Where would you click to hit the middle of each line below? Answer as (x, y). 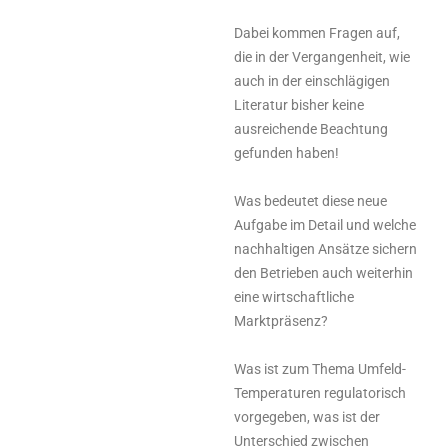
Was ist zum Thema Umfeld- (320, 368)
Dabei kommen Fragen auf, (317, 32)
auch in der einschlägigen (312, 80)
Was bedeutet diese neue (310, 200)
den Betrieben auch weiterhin (323, 272)
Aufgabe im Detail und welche (325, 224)
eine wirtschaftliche (294, 296)
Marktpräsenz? (281, 320)
